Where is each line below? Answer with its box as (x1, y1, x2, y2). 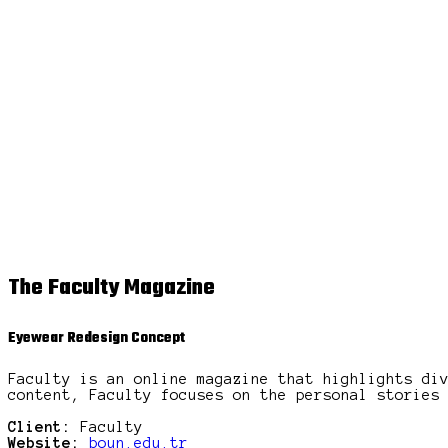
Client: (8, 418, 71, 435)
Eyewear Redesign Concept (8, 326, 185, 350)
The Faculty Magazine (8, 271, 215, 306)
